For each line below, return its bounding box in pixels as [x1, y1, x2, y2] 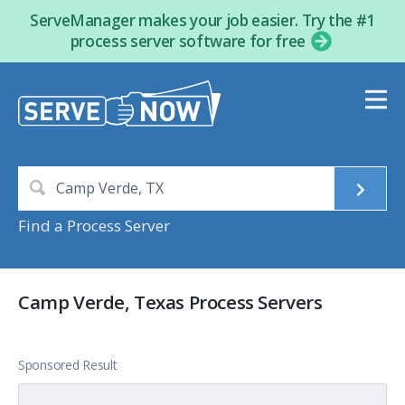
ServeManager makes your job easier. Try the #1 [29, 10, 376, 31]
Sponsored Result [18, 356, 118, 374]
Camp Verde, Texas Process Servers [18, 289, 323, 316]
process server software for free [70, 30, 309, 52]
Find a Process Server [18, 215, 170, 237]
